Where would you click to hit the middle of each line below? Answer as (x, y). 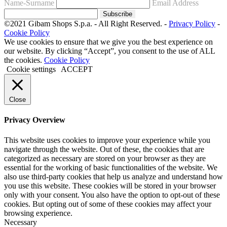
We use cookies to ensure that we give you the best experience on (108, 42)
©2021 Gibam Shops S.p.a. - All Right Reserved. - (86, 24)
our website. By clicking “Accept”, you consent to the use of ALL (109, 51)
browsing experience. (38, 213)
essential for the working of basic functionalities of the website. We (111, 167)
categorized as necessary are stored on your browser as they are (105, 158)
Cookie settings (31, 69)
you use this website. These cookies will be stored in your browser (110, 185)
